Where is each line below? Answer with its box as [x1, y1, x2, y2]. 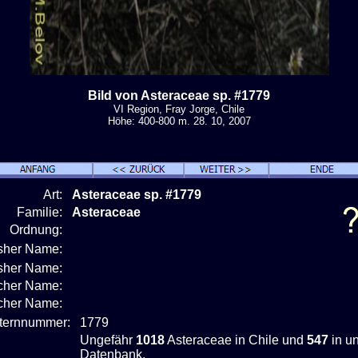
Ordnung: [10, 222, 69, 237]
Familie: [17, 205, 69, 219]
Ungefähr [80, 332, 136, 347]
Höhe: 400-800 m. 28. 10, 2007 [107, 114, 251, 127]
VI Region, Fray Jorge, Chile [113, 102, 245, 115]
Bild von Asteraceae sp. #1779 [88, 88, 270, 102]
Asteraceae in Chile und [165, 332, 307, 347]
